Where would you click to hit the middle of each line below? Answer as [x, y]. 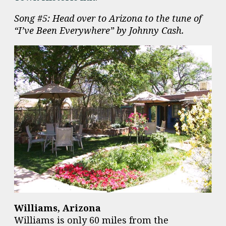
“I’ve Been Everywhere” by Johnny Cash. [99, 31]
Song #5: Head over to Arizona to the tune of [108, 18]
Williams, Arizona [58, 208]
